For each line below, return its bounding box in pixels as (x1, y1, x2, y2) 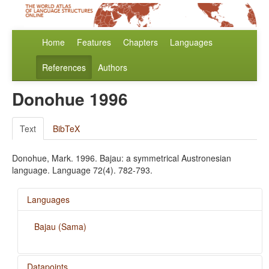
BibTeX (53, 122, 80, 135)
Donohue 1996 (12, 86, 128, 112)
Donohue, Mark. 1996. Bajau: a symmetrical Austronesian (12, 152, 231, 165)
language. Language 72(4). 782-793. (12, 164, 153, 177)
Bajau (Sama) (34, 220, 86, 233)
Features (77, 36, 111, 49)
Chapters (123, 36, 158, 49)
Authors (98, 61, 127, 74)
